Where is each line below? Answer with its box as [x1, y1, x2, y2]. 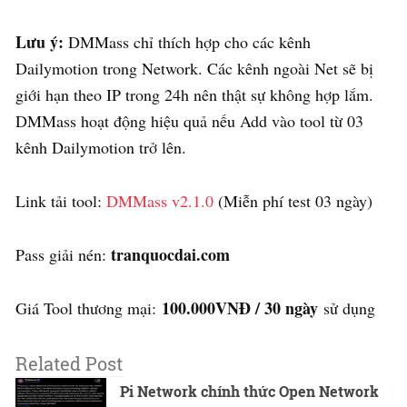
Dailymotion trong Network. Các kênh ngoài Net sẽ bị [15, 56, 373, 79]
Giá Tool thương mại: [15, 296, 162, 319]
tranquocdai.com [111, 242, 230, 266]
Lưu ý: [15, 29, 64, 54]
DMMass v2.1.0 [106, 189, 213, 212]
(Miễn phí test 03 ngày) [213, 189, 372, 212]
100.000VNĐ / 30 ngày [162, 295, 318, 320]
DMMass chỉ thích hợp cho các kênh [64, 30, 311, 53]
